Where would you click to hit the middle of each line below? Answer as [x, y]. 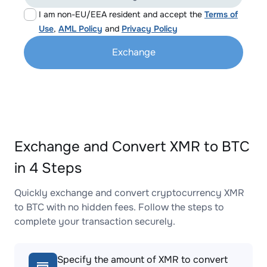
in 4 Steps [48, 168]
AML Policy [80, 29]
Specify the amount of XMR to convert [142, 260]
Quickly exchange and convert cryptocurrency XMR [129, 193]
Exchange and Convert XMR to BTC [132, 147]
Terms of [221, 14]
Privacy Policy [150, 29]
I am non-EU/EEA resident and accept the [122, 14]
